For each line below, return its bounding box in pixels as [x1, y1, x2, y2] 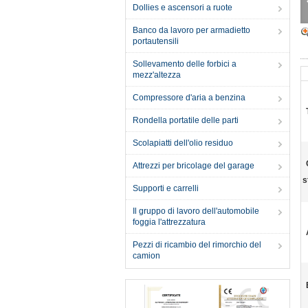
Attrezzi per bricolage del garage [133, 161, 254, 170]
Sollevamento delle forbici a [133, 59, 236, 69]
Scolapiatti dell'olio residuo [133, 138, 233, 148]
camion [133, 251, 160, 261]
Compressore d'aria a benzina [133, 93, 245, 102]
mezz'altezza [133, 70, 181, 80]
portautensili [133, 36, 179, 46]
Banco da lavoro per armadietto [133, 25, 250, 35]
